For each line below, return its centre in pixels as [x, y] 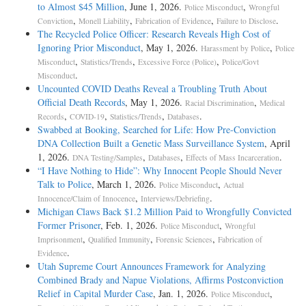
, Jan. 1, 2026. [182, 293]
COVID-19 [87, 116]
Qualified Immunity [119, 239]
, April [277, 143]
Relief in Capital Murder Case [95, 293]
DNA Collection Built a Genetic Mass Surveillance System [151, 143]
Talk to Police [65, 184]
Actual [234, 184]
